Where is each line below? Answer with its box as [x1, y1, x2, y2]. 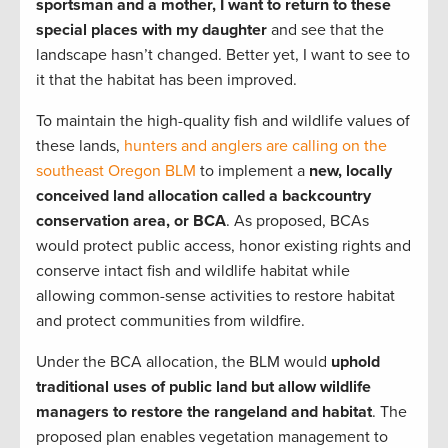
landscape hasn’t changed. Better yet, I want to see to [36, 44, 410, 65]
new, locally [309, 160, 392, 181]
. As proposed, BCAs [226, 210, 369, 231]
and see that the [267, 19, 384, 40]
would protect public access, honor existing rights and [36, 235, 411, 256]
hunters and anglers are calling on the [124, 135, 387, 156]
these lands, [36, 135, 124, 156]
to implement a [200, 160, 309, 181]
